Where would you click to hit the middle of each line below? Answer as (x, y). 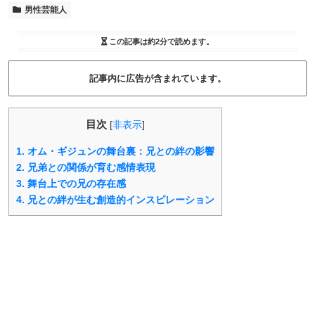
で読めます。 (191, 42)
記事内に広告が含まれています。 (157, 78)
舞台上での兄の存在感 (75, 184)
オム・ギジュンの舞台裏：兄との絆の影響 (120, 151)
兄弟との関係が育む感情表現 (90, 167)
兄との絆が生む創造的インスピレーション (120, 200)
